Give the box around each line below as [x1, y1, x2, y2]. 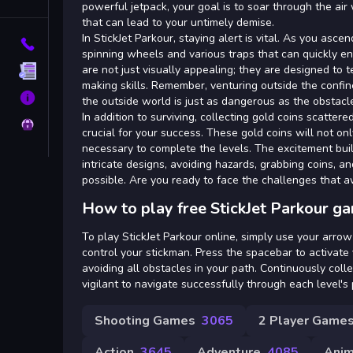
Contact [52, 36, 94, 52]
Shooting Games [95, 311, 195, 329]
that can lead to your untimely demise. [82, 14, 274, 30]
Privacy [52, 117, 93, 132]
